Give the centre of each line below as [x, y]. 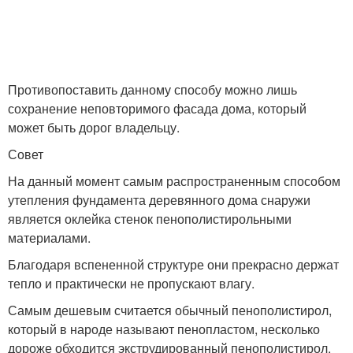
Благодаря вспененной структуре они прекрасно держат [173, 264]
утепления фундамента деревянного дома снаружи [159, 199]
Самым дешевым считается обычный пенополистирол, [170, 310]
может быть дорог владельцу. [94, 127]
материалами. [49, 237]
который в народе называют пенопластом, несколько [164, 329]
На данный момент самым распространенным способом [174, 180]
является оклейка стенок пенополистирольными [150, 218]
